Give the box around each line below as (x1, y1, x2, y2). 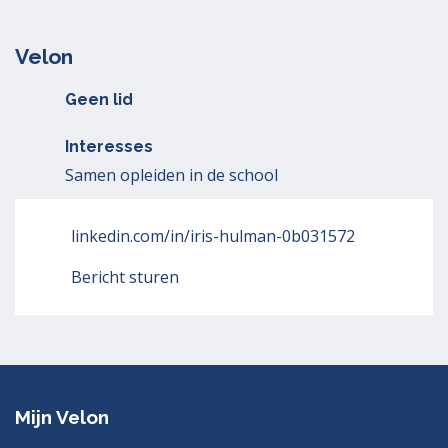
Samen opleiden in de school (65, 164, 278, 186)
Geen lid (65, 90, 133, 109)
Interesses (65, 137, 153, 156)
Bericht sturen (71, 266, 179, 288)
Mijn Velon (15, 406, 109, 429)
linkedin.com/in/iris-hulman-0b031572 (71, 225, 355, 247)
